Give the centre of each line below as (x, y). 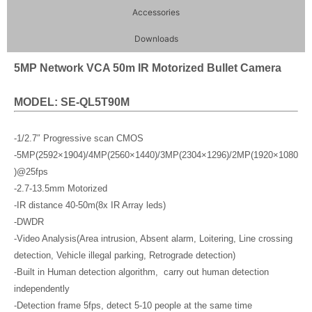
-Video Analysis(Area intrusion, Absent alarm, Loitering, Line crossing (153, 239)
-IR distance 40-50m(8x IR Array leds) (90, 205)
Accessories (156, 12)
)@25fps (31, 172)
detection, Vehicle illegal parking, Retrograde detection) (125, 255)
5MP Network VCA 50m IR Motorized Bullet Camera (148, 68)
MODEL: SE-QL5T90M (72, 102)
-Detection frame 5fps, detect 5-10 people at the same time (133, 305)
